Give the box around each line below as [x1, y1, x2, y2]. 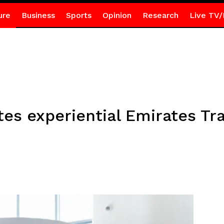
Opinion [102, 10, 131, 20]
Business [21, 10, 55, 20]
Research [142, 10, 178, 20]
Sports [65, 10, 91, 20]
